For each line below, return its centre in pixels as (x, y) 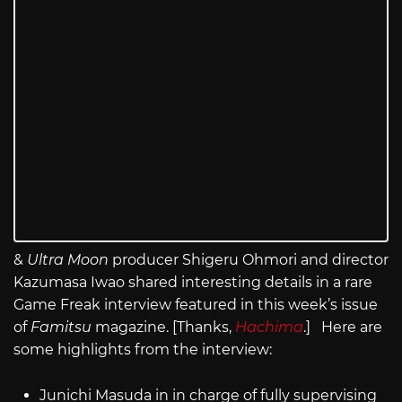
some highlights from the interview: (146, 350)
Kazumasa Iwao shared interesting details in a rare (193, 283)
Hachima (269, 328)
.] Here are (343, 328)
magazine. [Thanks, (163, 328)
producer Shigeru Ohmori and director (250, 260)
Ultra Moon (70, 260)
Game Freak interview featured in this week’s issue (196, 305)
